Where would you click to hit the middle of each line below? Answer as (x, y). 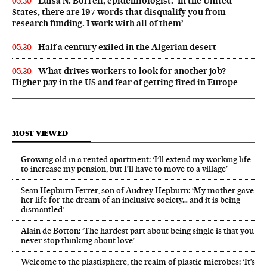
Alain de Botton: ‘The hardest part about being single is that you (137, 231)
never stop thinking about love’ (78, 240)
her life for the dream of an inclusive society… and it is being (131, 200)
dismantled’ (43, 209)
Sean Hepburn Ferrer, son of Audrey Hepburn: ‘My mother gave (137, 190)
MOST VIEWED (40, 133)
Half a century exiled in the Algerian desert (127, 47)
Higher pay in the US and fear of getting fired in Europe (125, 83)
